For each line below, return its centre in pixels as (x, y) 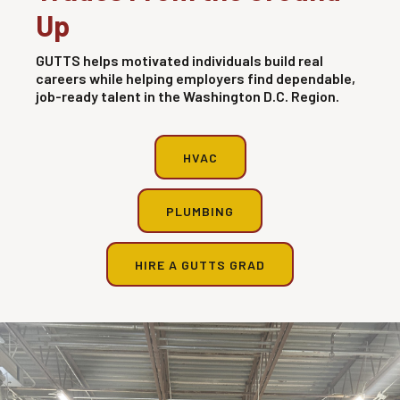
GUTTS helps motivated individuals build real (179, 60)
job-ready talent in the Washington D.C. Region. (187, 96)
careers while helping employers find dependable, (196, 78)
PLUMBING (200, 211)
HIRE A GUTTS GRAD (200, 264)
